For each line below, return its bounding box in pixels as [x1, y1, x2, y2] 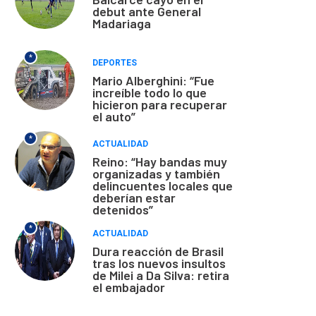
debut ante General [92, 3, 201, 19]
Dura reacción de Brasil [92, 243, 224, 259]
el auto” [92, 108, 135, 124]
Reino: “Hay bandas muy [92, 153, 227, 169]
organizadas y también [92, 165, 220, 181]
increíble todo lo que [92, 84, 207, 100]
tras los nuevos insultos [92, 255, 226, 271]
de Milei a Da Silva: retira [92, 267, 229, 283]
